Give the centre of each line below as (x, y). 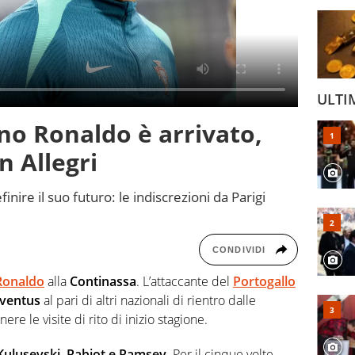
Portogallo (264, 282)
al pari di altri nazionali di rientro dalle (150, 301)
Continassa (103, 282)
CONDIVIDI (239, 250)
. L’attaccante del (185, 282)
